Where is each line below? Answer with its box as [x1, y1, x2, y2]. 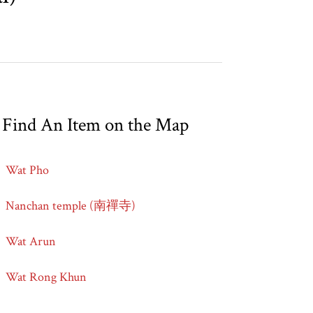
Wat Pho [5, 162, 49, 179]
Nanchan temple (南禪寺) [5, 198, 136, 214]
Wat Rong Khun [5, 269, 87, 286]
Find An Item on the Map [1, 112, 189, 138]
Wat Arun [5, 233, 56, 250]
